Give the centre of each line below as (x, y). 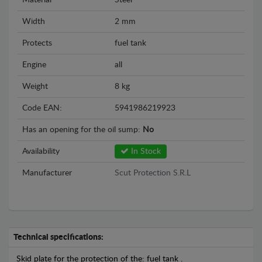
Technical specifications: (58, 237)
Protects (37, 43)
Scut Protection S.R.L (153, 173)
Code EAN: (42, 108)
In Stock (145, 151)
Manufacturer (47, 173)
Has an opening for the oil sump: (82, 130)
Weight (35, 87)
